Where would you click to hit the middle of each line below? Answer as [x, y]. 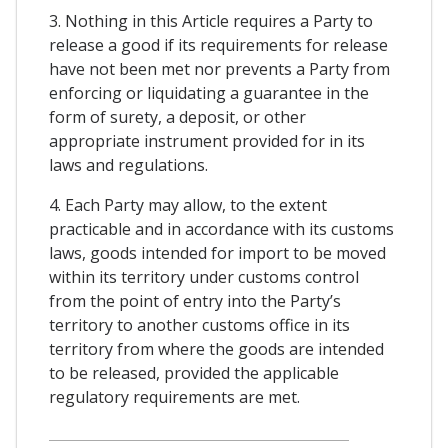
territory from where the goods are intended [216, 348]
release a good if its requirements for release [218, 44]
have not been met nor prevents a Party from [219, 68]
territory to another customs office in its [199, 324]
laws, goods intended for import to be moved [217, 252]
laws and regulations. [128, 164]
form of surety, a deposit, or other [177, 116]
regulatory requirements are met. [174, 396]
